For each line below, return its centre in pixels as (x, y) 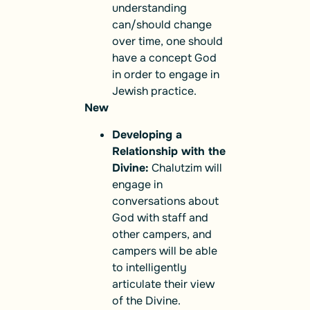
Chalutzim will (185, 167)
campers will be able (165, 250)
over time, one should (167, 42)
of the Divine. (146, 300)
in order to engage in (166, 75)
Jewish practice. (154, 91)
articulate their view (163, 284)
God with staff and (160, 217)
